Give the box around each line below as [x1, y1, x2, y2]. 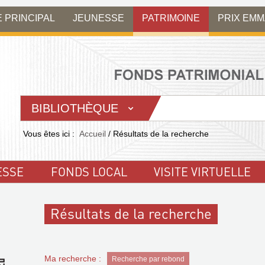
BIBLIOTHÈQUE [31, 102, 118, 115]
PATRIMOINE [142, 12, 200, 23]
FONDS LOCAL [50, 164, 127, 179]
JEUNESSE [73, 12, 124, 23]
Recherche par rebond [111, 255, 185, 263]
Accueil [79, 129, 106, 138]
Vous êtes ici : [23, 129, 75, 138]
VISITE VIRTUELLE [153, 164, 251, 179]
